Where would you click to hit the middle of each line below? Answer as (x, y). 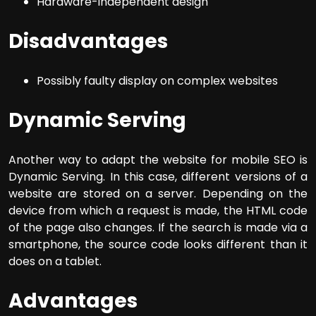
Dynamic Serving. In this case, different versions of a (158, 177)
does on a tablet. (55, 262)
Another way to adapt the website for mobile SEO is (158, 160)
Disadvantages (88, 42)
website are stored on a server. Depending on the (158, 194)
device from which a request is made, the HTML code (158, 211)
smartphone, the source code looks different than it (158, 245)
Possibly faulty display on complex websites (157, 81)
